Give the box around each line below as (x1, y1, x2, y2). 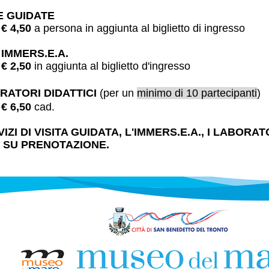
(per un (97, 87, 137, 100)
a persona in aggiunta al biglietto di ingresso (31, 22, 246, 35)
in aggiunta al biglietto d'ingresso (34, 60, 191, 73)
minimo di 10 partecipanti (137, 87, 257, 100)
